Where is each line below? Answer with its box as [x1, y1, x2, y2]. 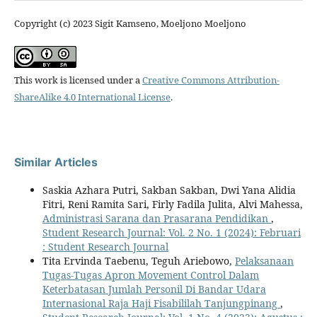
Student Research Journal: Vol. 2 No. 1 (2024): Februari [42, 225, 301, 239]
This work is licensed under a [13, 73, 142, 86]
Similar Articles [13, 154, 98, 169]
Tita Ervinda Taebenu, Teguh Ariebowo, [42, 253, 235, 267]
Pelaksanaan [234, 253, 294, 267]
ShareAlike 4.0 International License [13, 90, 171, 103]
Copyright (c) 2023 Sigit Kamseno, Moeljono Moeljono [13, 16, 246, 30]
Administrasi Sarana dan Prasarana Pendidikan [42, 211, 271, 225]
